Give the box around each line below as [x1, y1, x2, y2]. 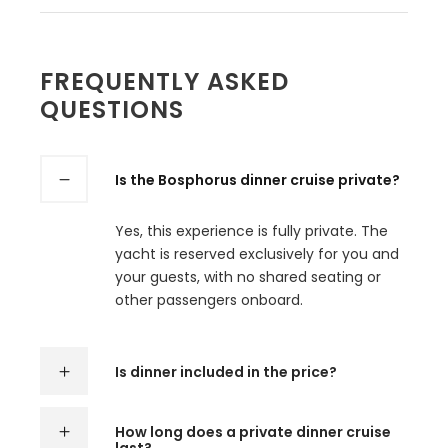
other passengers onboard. [115, 290, 303, 311]
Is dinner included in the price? [115, 362, 337, 383]
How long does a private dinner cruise [115, 422, 391, 443]
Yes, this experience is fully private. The [115, 221, 388, 242]
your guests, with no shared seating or [115, 267, 381, 288]
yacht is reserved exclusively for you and [115, 244, 399, 265]
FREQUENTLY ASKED [40, 65, 289, 99]
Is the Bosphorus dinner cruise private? [115, 170, 400, 191]
